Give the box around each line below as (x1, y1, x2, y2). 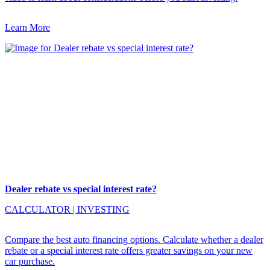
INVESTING (77, 204, 130, 215)
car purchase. (5, 256, 55, 266)
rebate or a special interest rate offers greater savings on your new (5, 245, 253, 256)
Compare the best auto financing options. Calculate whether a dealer (5, 234, 263, 245)
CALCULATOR (5, 204, 71, 215)
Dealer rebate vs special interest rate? (5, 183, 157, 194)
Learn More (5, 22, 50, 33)
